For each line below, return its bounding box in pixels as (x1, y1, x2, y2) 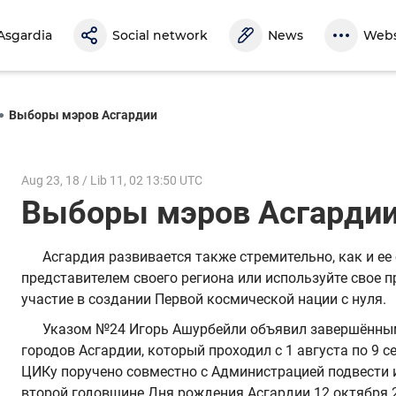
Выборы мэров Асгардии (9, 107, 157, 122)
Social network (112, 27, 208, 43)
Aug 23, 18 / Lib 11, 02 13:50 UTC (21, 172, 202, 187)
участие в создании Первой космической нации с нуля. (21, 291, 390, 308)
